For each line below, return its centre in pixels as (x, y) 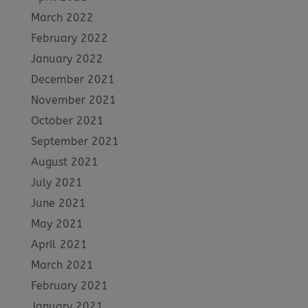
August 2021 (64, 162)
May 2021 (57, 223)
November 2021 (73, 100)
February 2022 (69, 38)
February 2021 (69, 285)
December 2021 (73, 79)
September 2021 (75, 141)
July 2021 (56, 182)
